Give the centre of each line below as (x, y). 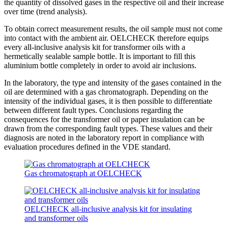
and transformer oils (56, 218)
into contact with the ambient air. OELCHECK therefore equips (106, 38)
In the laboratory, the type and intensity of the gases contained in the (113, 82)
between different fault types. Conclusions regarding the (94, 110)
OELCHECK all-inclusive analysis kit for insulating (108, 209)
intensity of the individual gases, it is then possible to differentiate (108, 101)
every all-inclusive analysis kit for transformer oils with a (95, 47)
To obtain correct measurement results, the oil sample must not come (113, 28)
